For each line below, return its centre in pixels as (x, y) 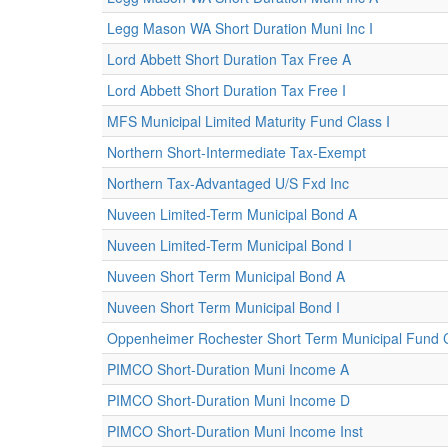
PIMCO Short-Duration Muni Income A (228, 369)
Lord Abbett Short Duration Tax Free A (229, 59)
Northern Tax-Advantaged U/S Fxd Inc (228, 183)
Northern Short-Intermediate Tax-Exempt (236, 152)
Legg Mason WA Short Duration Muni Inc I (240, 28)
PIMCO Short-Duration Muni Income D (228, 400)
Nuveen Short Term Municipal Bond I (223, 307)
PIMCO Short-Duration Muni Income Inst (235, 431)
